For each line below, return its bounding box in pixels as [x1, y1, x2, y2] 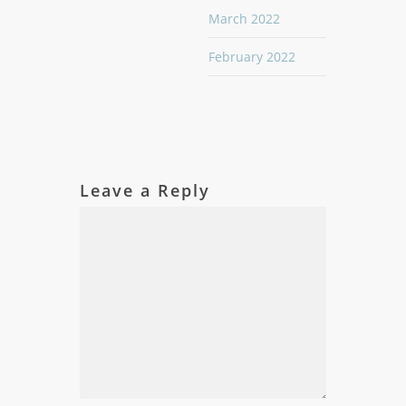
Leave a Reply [80, 179, 210, 201]
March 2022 [208, 10, 280, 27]
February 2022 [208, 48, 295, 65]
